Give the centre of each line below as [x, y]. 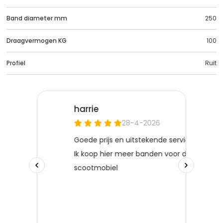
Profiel [16, 63]
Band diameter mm [37, 18]
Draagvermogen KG [37, 40]
